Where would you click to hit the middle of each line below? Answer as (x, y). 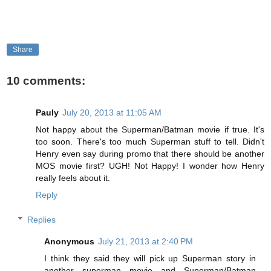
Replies (42, 220)
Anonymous (70, 242)
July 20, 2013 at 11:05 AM (112, 112)
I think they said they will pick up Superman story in (150, 259)
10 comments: (46, 81)
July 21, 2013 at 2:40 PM (146, 242)
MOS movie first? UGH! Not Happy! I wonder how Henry (150, 165)
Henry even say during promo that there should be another (150, 153)
